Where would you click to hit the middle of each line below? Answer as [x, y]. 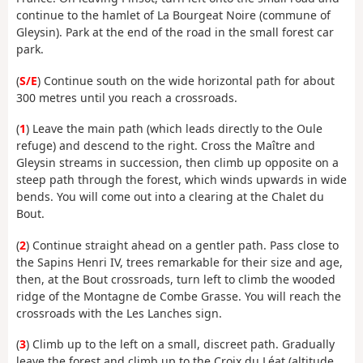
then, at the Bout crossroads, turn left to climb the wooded [176, 279]
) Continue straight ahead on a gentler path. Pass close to [182, 245]
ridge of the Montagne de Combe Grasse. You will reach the [179, 296]
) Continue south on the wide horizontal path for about [186, 80]
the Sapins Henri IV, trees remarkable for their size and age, [179, 262]
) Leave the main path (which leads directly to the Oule [174, 129]
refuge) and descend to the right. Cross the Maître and [166, 146]
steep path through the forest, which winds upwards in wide [181, 180]
